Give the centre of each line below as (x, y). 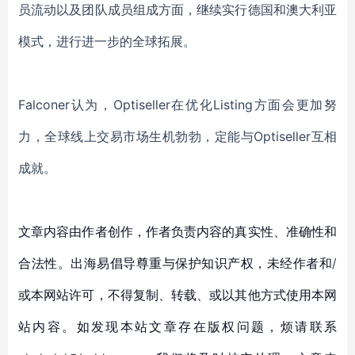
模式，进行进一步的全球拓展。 (107, 41)
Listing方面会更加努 (275, 105)
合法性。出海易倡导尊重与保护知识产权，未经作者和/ (177, 263)
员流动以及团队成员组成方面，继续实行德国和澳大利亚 (177, 10)
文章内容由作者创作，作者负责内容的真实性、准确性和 (177, 231)
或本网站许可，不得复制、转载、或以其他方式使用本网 (177, 295)
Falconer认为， (66, 105)
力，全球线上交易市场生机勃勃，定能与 (136, 136)
